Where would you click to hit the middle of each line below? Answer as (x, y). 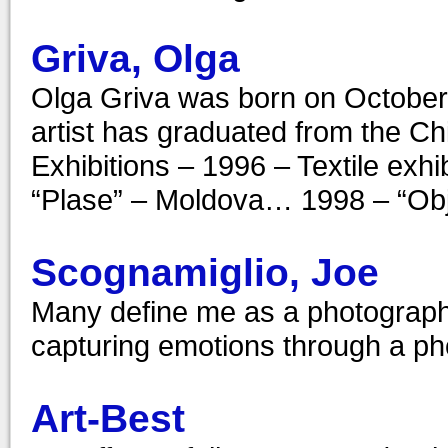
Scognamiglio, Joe (205, 272)
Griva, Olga (135, 58)
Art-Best (108, 418)
